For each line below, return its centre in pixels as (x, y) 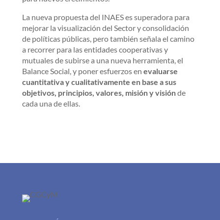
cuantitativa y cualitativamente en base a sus (99, 82)
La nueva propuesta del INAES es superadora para (106, 17)
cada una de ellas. (51, 103)
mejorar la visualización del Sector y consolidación (105, 28)
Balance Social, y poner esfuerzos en (82, 71)
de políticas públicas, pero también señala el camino (108, 39)
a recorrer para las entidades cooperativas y (95, 49)
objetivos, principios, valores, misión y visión (99, 93)
